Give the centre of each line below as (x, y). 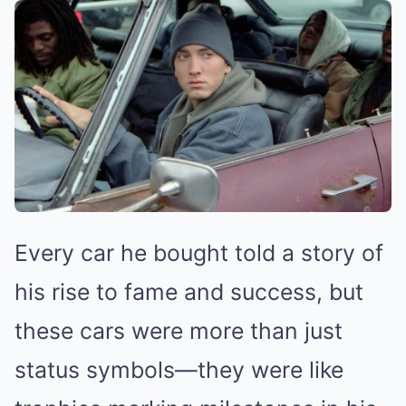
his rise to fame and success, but (189, 292)
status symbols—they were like (179, 370)
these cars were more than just (179, 331)
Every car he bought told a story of (199, 253)
